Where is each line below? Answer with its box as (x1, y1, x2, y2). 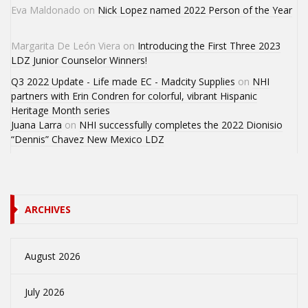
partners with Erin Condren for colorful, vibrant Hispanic (11, 89, 257, 103)
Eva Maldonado (11, 3, 80, 17)
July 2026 (25, 285, 65, 299)
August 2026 (25, 250, 80, 263)
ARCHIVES (25, 203, 71, 217)
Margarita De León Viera (11, 39, 120, 53)
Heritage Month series (11, 104, 110, 118)
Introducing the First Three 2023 (137, 39, 280, 53)
